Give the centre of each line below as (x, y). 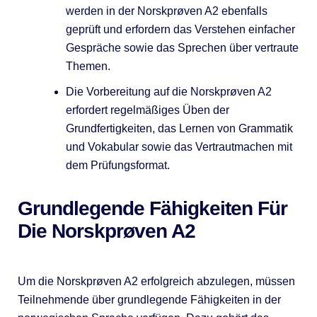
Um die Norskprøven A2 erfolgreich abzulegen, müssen (156, 281)
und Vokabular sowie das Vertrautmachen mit (179, 146)
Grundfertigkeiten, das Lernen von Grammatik (179, 128)
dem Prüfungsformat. (117, 165)
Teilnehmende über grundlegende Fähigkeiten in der (149, 299)
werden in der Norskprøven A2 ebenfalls (166, 11)
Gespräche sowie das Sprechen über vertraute (182, 47)
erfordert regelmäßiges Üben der (147, 110)
